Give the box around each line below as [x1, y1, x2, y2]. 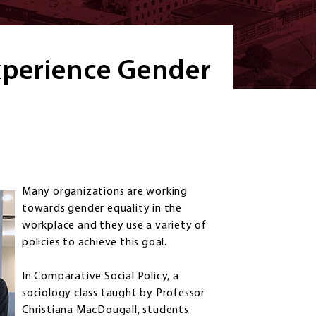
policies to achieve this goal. [22, 237, 168, 249]
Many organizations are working [22, 186, 188, 198]
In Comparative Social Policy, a [22, 271, 179, 283]
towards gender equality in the [22, 203, 183, 215]
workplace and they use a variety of [22, 220, 207, 232]
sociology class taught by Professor [22, 288, 206, 300]
